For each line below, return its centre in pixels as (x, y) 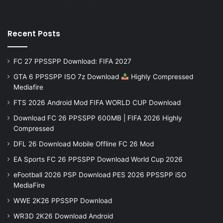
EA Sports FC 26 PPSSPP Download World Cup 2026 (98, 159)
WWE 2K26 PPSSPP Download (63, 200)
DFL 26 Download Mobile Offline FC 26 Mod (84, 144)
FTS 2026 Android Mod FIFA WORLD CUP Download (97, 102)
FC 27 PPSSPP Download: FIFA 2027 (72, 61)
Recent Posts (34, 33)
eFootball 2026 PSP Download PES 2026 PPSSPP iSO (100, 174)
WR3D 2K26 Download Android (63, 216)
